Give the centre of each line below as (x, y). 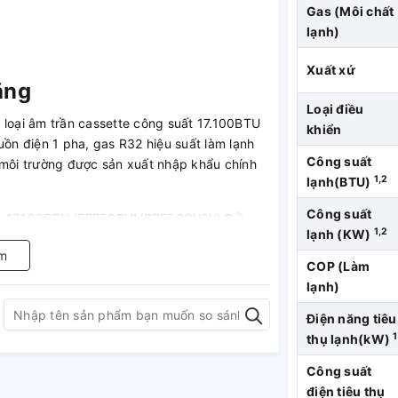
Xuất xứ (331, 70)
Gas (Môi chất (350, 11)
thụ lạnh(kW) (350, 339)
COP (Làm (338, 266)
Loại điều (335, 109)
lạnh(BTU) (340, 182)
